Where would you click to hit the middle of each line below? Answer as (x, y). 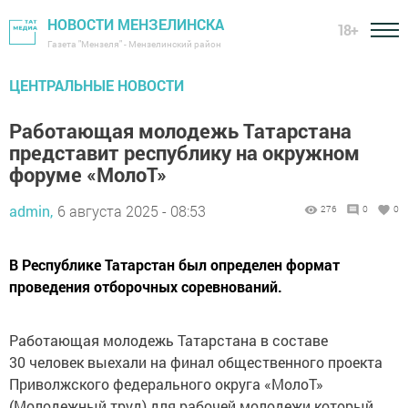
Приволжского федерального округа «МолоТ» (166, 384)
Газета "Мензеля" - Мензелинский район (134, 44)
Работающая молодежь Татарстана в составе (168, 340)
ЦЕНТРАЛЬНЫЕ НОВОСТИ (97, 85)
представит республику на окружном (184, 153)
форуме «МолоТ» (88, 174)
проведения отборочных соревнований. (146, 286)
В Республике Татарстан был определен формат (174, 265)
